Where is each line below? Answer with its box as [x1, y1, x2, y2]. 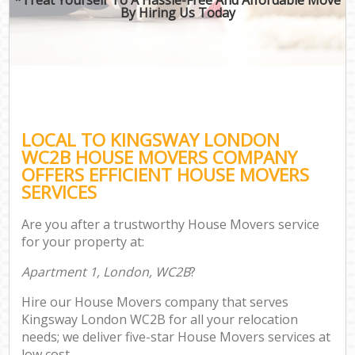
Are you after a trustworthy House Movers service [21, 216, 320, 234]
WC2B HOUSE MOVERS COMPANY [21, 144, 298, 170]
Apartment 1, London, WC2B [21, 263, 191, 281]
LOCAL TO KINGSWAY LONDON [21, 127, 281, 152]
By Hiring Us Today [120, 3, 235, 21]
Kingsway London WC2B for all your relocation [21, 311, 299, 329]
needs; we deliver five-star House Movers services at [21, 328, 331, 346]
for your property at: [21, 233, 145, 251]
